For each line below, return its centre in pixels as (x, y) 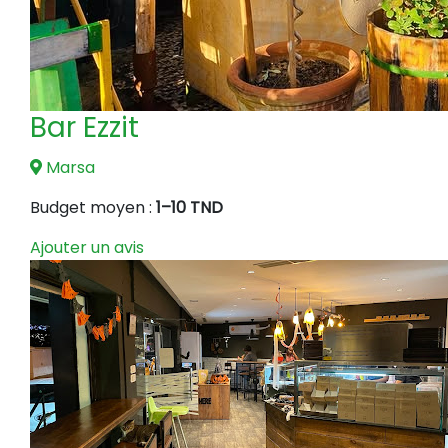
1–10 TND (189, 207)
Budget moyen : (93, 207)
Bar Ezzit (84, 127)
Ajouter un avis (87, 247)
